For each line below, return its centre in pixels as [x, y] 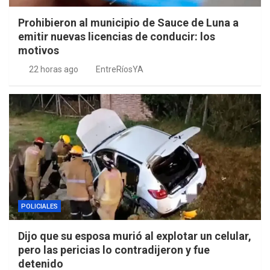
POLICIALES [39, 207]
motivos [39, 51]
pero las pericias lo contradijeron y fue [114, 250]
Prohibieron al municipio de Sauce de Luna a [128, 23]
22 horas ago [53, 70]
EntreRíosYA [120, 70]
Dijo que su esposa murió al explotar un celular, [135, 236]
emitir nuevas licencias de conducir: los [117, 37]
